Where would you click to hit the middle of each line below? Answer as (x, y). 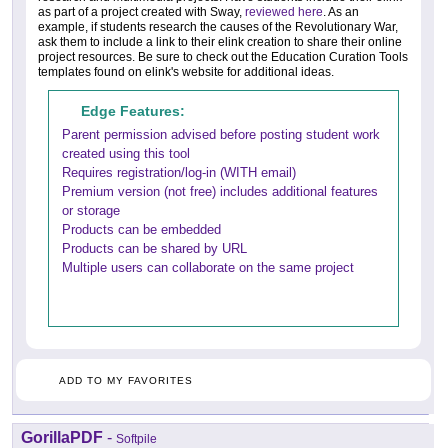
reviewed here (284, 12)
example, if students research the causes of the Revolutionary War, (218, 27)
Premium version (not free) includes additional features (220, 192)
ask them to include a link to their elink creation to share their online (220, 42)
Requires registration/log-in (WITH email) (179, 173)
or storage (91, 211)
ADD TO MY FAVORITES (126, 381)
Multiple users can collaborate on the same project (208, 268)
